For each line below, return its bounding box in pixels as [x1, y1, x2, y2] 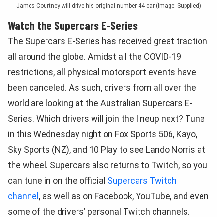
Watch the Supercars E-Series [8, 18, 138, 32]
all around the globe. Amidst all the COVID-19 [8, 51, 181, 62]
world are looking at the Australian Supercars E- [8, 98, 192, 108]
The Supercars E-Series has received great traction [8, 36, 207, 46]
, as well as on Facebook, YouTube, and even [39, 191, 209, 201]
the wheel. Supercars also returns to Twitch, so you [8, 160, 207, 170]
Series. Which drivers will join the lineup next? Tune [8, 113, 205, 124]
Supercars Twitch [108, 175, 177, 186]
